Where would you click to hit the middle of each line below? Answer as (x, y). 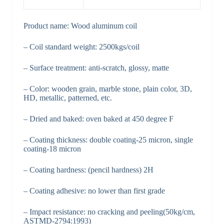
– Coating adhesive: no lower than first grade (94, 191)
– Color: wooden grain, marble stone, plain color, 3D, (107, 89)
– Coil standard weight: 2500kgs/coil (81, 47)
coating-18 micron (52, 149)
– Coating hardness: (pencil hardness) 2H (88, 170)
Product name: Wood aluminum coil (80, 26)
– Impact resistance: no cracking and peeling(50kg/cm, (109, 212)
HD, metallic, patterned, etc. (67, 98)
